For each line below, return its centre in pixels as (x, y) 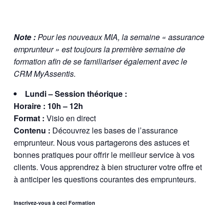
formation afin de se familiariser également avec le (100, 61)
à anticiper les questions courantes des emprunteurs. (105, 179)
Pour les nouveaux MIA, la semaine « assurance (120, 37)
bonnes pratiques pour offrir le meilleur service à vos (104, 154)
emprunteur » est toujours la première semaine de (99, 49)
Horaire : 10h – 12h (48, 106)
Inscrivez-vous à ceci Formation (55, 202)
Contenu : (32, 130)
